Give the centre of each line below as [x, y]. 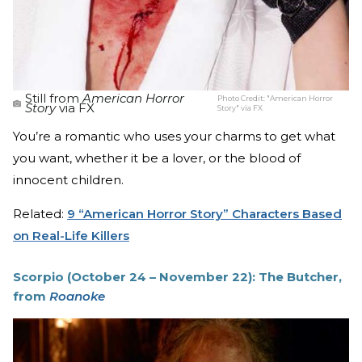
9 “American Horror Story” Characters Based [204, 213]
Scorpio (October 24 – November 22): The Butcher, [177, 276]
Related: [40, 213]
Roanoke [77, 296]
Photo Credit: [242, 98]
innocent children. [68, 179]
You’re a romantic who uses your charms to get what [174, 136]
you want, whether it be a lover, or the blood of [157, 158]
